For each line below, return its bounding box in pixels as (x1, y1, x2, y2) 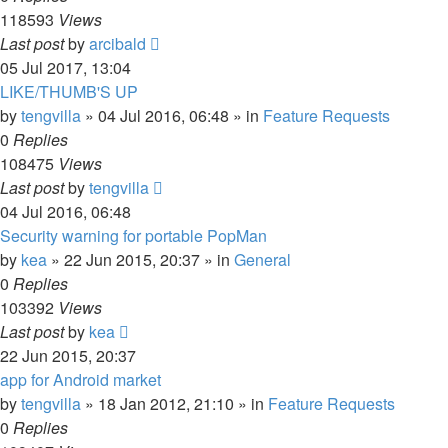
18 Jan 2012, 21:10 (98, 392, 234, 415)
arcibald (89, 32, 146, 55)
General (234, 248, 291, 271)
